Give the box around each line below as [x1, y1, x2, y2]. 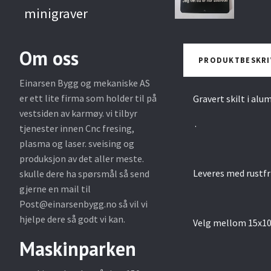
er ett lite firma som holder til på [19, 91, 157, 104]
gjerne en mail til [19, 182, 91, 195]
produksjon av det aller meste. [19, 152, 144, 165]
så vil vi [117, 197, 148, 210]
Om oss [19, 45, 79, 71]
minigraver [24, 5, 88, 22]
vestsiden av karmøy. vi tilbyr [19, 106, 137, 119]
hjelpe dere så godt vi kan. [19, 212, 125, 225]
